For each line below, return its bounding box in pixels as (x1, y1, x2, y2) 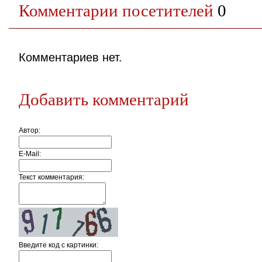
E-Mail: (19, 150, 41, 158)
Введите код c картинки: (19, 241, 98, 249)
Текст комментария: (19, 173, 84, 181)
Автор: (19, 126, 40, 135)
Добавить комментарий (19, 90, 189, 109)
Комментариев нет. (19, 51, 122, 64)
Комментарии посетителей (19, 1, 218, 20)
